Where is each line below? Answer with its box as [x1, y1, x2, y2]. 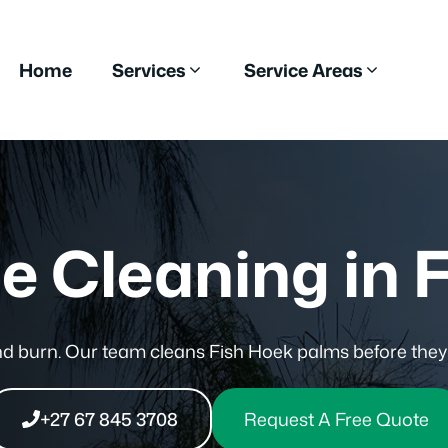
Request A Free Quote [243, 405, 429, 432]
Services [111, 56, 186, 83]
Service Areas [243, 56, 363, 83]
